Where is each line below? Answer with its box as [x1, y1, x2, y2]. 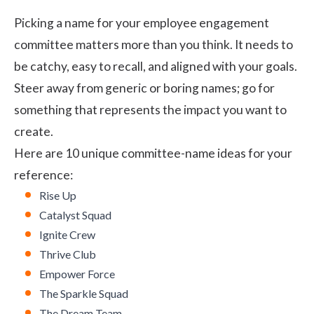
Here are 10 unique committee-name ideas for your [14, 146, 292, 161]
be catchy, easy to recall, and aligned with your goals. [14, 59, 297, 74]
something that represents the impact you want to [14, 102, 287, 118]
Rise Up [39, 189, 76, 203]
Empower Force [39, 267, 115, 281]
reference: [14, 168, 73, 183]
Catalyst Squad [39, 208, 111, 222]
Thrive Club [39, 247, 96, 261]
